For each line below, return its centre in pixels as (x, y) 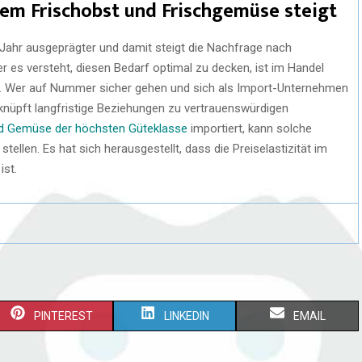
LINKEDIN (186, 316)
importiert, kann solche (250, 128)
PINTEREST (63, 316)
